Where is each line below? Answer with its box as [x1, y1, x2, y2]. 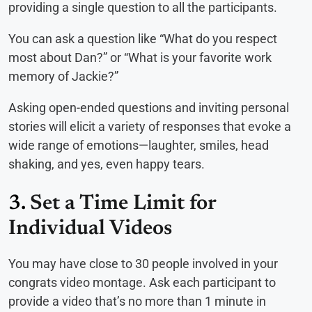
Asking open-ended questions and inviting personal [8, 100, 289, 116]
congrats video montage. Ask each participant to [8, 275, 276, 290]
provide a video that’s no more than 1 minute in [8, 294, 266, 309]
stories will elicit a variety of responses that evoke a [8, 119, 291, 134]
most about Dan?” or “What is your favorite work [8, 50, 272, 65]
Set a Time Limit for [30, 194, 216, 215]
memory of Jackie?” [8, 69, 118, 84]
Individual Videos [8, 219, 172, 240]
